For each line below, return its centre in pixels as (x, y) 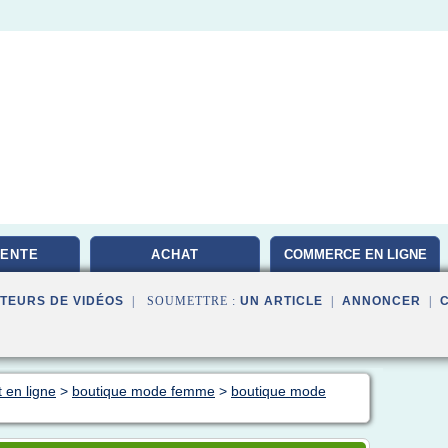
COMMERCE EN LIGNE (355, 254)
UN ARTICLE (281, 301)
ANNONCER (381, 301)
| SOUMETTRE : (182, 301)
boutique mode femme (143, 391)
